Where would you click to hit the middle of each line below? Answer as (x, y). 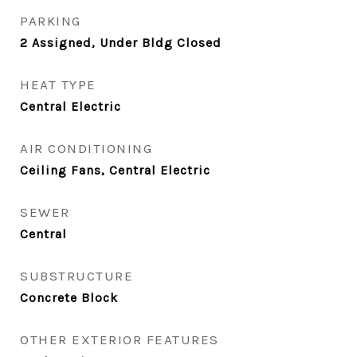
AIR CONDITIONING (86, 148)
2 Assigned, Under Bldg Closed (121, 43)
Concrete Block (69, 298)
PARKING (51, 21)
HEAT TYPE (58, 84)
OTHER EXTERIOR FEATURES (120, 339)
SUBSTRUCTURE (76, 276)
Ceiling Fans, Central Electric (115, 170)
